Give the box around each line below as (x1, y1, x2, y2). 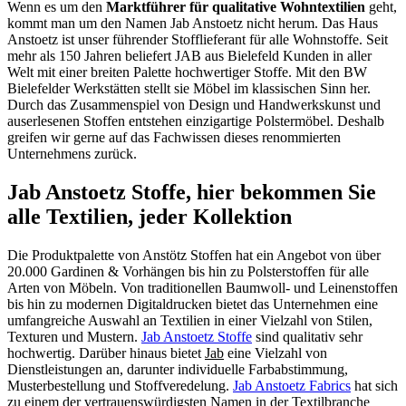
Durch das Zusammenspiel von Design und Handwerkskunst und (7, 96, 381, 112)
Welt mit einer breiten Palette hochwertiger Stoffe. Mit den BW (7, 63, 367, 80)
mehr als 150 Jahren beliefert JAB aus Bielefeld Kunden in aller (7, 47, 372, 63)
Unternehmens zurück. (7, 145, 137, 161)
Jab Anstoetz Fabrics (233, 377, 351, 393)
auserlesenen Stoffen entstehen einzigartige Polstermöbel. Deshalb (7, 112, 384, 129)
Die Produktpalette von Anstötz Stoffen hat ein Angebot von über (7, 246, 381, 263)
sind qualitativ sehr (252, 328, 362, 344)
